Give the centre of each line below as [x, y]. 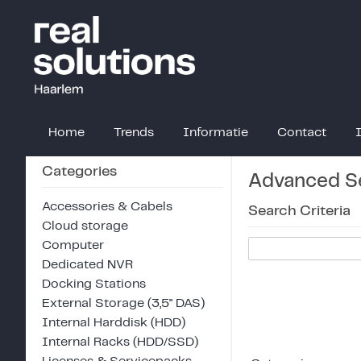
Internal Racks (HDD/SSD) [120, 342]
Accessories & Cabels [107, 206]
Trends [134, 132]
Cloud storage [85, 226]
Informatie [216, 132]
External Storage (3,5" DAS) [123, 303]
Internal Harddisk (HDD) [114, 322]
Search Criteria [299, 211]
